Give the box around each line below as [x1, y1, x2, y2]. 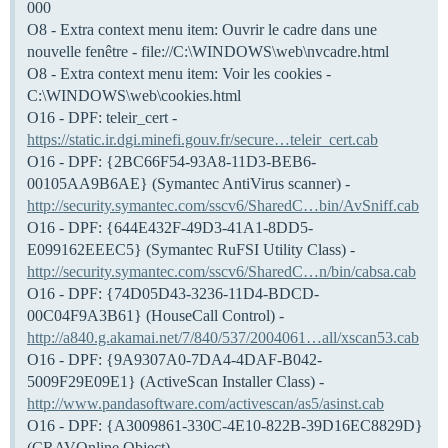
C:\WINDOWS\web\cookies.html [27, 86, 241, 104]
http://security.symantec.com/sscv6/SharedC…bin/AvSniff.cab [27, 196, 419, 214]
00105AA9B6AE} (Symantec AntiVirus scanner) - [27, 174, 350, 192]
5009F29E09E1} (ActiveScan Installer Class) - [27, 372, 324, 390]
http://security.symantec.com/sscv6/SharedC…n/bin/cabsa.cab [27, 262, 416, 280]
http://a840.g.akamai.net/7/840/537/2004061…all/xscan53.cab [27, 328, 419, 346]
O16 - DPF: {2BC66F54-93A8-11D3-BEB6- [27, 152, 316, 170]
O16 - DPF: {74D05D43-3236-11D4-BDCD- [27, 284, 319, 302]
